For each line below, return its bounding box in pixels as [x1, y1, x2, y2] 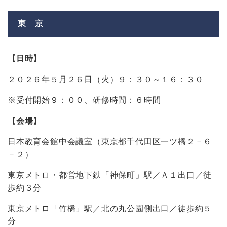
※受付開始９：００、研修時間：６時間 [8, 96, 161, 104]
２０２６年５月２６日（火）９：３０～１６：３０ [8, 75, 204, 84]
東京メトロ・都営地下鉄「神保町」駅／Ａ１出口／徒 [8, 171, 212, 179]
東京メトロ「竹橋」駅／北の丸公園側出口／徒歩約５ [8, 204, 212, 213]
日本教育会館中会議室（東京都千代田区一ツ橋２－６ [8, 137, 212, 146]
